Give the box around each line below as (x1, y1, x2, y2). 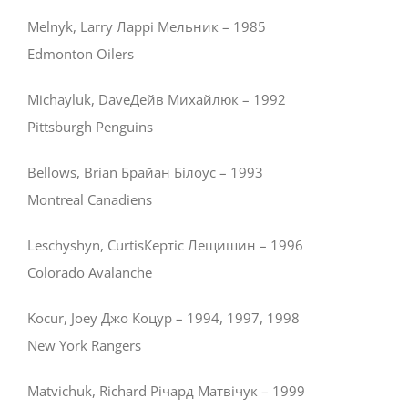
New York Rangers (27, 336, 141, 355)
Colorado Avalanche (27, 263, 152, 282)
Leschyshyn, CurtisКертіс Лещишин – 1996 (27, 236, 303, 255)
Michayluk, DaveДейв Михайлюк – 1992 (27, 90, 286, 109)
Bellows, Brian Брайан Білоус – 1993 (27, 163, 263, 182)
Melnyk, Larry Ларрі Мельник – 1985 (27, 17, 266, 36)
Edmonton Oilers (27, 45, 134, 64)
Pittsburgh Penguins (27, 117, 153, 137)
